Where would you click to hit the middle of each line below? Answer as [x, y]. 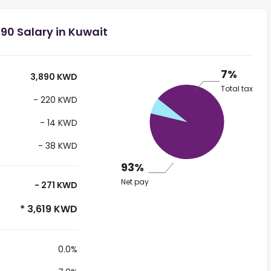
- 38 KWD [56, 146]
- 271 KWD [55, 185]
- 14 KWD [57, 123]
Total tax [237, 89]
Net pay [135, 182]
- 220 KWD [54, 100]
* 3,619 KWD [47, 209]
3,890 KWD [53, 77]
